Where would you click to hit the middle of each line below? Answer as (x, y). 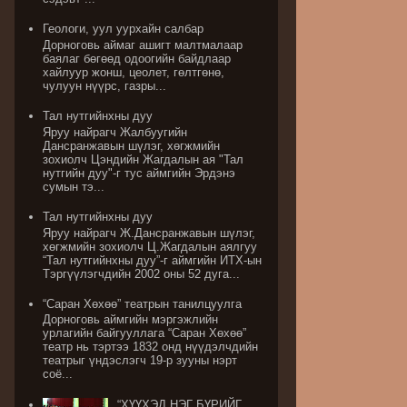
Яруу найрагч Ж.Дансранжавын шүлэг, (149, 233)
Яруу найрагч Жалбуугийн (115, 132)
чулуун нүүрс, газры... (105, 86)
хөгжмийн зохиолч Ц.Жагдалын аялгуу (150, 246)
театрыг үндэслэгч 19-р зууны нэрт (140, 361)
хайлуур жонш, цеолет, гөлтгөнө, (134, 72)
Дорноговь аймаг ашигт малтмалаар (143, 45)
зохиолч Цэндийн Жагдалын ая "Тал (144, 159)
